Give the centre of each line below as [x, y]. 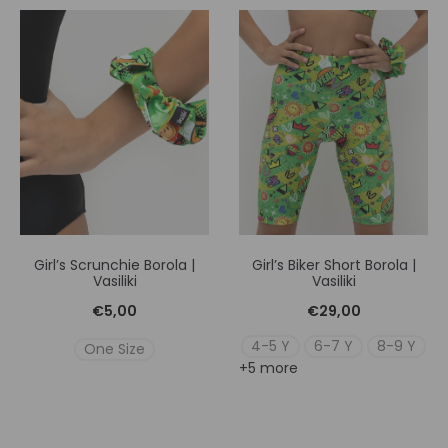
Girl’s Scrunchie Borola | [114, 265]
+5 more [268, 368]
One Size [114, 348]
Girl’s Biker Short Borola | [333, 265]
